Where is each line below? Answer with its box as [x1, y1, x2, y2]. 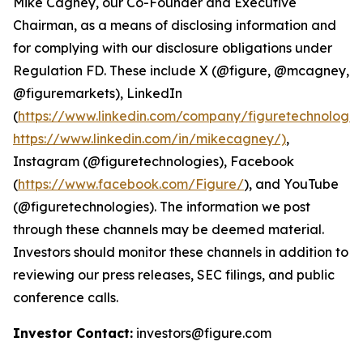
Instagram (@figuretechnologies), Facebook [13, 153, 294, 169]
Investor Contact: [13, 325, 133, 341]
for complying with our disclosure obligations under [13, 40, 332, 56]
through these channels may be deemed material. [13, 221, 324, 237]
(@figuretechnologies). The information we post [13, 199, 310, 215]
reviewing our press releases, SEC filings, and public [13, 267, 335, 283]
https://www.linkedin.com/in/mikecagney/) [13, 130, 286, 147]
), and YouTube [244, 176, 339, 192]
